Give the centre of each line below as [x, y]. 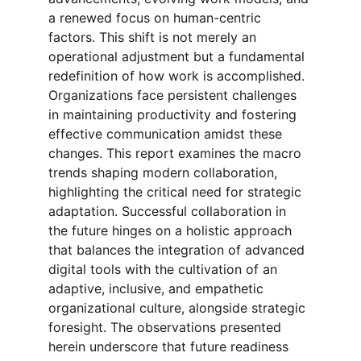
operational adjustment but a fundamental [178, 56]
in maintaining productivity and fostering [174, 114]
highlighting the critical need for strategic [177, 192]
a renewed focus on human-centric [157, 18]
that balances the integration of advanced [178, 250]
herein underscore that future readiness [170, 346]
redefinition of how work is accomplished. [178, 76]
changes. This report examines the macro [177, 153]
